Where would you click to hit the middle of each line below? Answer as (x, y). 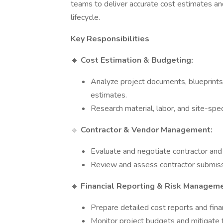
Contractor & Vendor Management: (147, 130)
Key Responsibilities (110, 39)
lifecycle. (85, 17)
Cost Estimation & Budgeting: (137, 60)
